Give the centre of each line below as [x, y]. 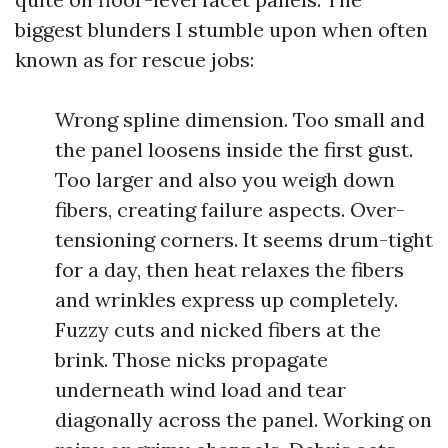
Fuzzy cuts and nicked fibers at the [218, 329]
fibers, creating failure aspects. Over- [230, 209]
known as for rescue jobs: [134, 59]
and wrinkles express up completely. [226, 299]
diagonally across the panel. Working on [243, 419]
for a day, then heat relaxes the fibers [229, 269]
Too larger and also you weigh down [225, 179]
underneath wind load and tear [200, 389]
